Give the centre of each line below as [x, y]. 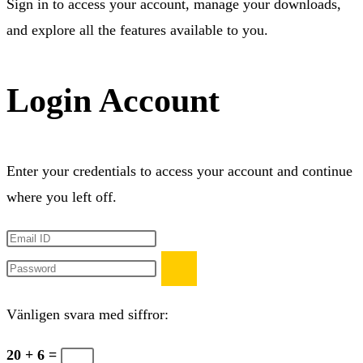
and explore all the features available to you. [137, 30]
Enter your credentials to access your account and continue [179, 171]
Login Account [113, 100]
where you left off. [62, 197]
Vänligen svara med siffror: [88, 314]
